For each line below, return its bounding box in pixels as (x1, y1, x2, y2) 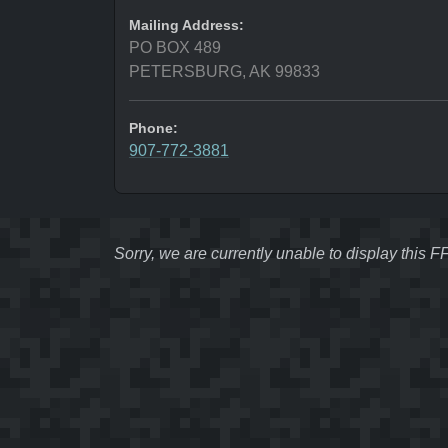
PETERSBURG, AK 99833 (129, 63, 320, 80)
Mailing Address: (129, 17, 244, 33)
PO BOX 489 (129, 39, 221, 56)
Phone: (129, 120, 178, 136)
